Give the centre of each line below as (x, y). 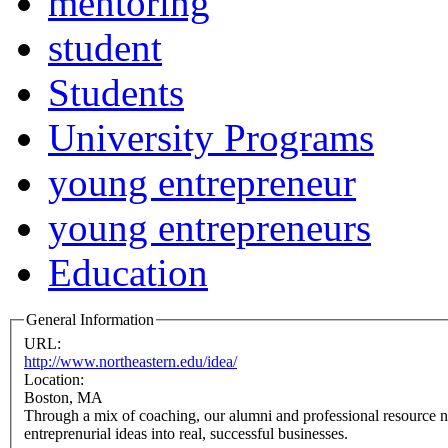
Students (116, 93)
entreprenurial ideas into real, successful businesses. (186, 433)
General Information (90, 320)
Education (128, 273)
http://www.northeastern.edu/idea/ (130, 361)
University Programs (211, 138)
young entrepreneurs (209, 228)
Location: (56, 379)
